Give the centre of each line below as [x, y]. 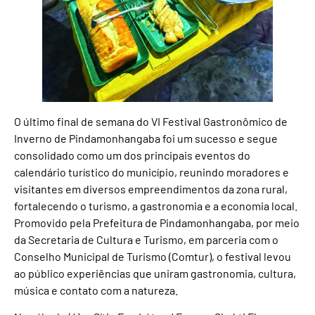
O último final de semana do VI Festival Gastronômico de [151, 121]
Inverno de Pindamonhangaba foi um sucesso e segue [146, 138]
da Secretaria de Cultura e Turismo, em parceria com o [146, 239]
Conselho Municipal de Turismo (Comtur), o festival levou [153, 256]
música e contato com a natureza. [96, 290]
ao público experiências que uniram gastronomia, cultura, [155, 273]
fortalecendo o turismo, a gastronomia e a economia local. [156, 205]
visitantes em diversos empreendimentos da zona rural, [151, 188]
